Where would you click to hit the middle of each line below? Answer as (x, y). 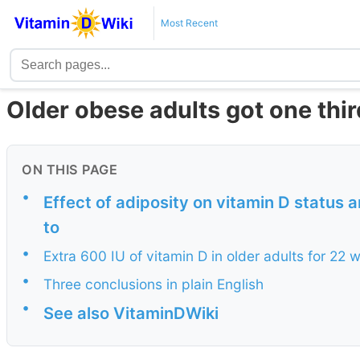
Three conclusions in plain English (153, 284)
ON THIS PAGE (70, 170)
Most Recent (189, 23)
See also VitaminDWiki (131, 313)
